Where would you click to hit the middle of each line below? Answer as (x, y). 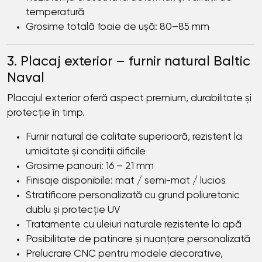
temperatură (55, 13)
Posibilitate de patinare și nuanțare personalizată (138, 240)
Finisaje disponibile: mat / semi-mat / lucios (126, 181)
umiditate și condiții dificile (86, 152)
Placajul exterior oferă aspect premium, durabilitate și (129, 99)
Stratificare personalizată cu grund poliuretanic (133, 196)
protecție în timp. (46, 113)
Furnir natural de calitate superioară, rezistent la (134, 137)
